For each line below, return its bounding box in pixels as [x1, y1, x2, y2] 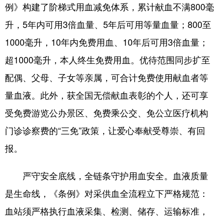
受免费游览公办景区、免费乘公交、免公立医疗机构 [5, 106, 208, 119]
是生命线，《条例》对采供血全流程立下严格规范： [5, 187, 208, 199]
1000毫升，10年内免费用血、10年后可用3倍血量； [5, 35, 208, 48]
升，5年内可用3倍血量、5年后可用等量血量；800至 [5, 18, 211, 30]
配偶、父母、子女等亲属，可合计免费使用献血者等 [5, 71, 208, 83]
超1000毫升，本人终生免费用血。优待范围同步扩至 [5, 53, 210, 66]
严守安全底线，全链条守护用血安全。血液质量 [5, 169, 208, 182]
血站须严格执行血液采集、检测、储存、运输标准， [5, 204, 208, 217]
